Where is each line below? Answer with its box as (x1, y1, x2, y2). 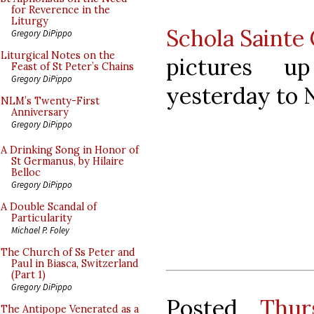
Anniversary (11, 106, 69, 118)
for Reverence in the (11, 4, 110, 16)
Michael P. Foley (11, 224, 69, 235)
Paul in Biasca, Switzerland (11, 257, 139, 270)
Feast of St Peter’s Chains (11, 60, 134, 73)
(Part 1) (11, 268, 46, 281)
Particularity (11, 212, 72, 224)
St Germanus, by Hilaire (11, 155, 124, 168)
